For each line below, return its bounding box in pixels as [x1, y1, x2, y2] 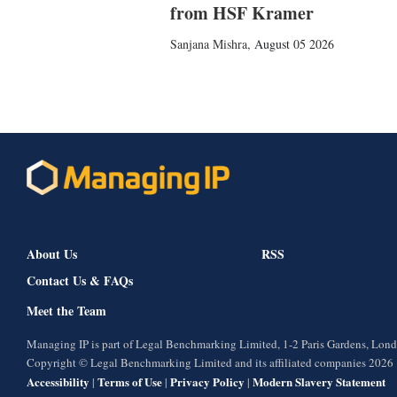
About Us [27, 245, 77, 264]
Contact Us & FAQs [27, 271, 133, 291]
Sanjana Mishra [170, 35, 247, 52]
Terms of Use [97, 373, 162, 391]
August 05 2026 [254, 35, 334, 52]
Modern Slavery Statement [253, 373, 385, 391]
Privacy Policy [170, 373, 245, 391]
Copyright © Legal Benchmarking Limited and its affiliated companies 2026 [27, 354, 393, 371]
